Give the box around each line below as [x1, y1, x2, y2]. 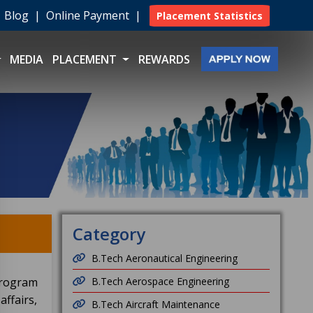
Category [72, 222, 145, 245]
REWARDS [138, 52, 190, 68]
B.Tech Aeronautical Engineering [91, 252, 238, 265]
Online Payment [46, 8, 132, 23]
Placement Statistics [156, 9, 263, 22]
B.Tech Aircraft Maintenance [91, 298, 220, 311]
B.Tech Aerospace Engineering [91, 275, 229, 288]
